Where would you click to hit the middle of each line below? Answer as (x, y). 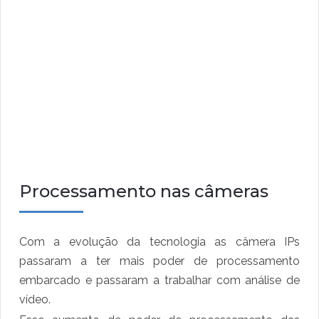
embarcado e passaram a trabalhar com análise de (159, 281)
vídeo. (35, 300)
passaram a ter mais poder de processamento (159, 261)
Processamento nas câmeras (144, 192)
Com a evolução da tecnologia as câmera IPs (159, 242)
